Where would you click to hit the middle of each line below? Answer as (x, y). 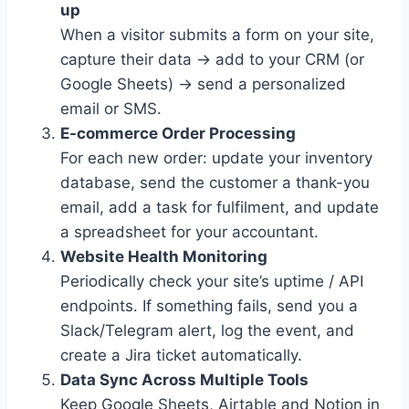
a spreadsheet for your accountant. (189, 231)
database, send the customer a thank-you (215, 182)
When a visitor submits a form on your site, (217, 34)
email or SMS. (111, 108)
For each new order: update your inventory (216, 157)
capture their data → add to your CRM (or (212, 59)
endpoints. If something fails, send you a (209, 305)
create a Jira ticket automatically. (181, 355)
